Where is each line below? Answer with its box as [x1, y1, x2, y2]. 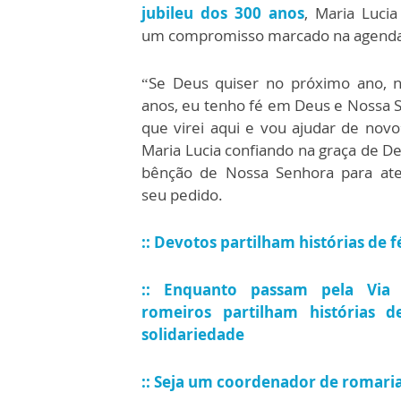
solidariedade [141, 323, 244, 345]
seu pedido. [141, 183, 226, 205]
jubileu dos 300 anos [141, 2, 304, 23]
